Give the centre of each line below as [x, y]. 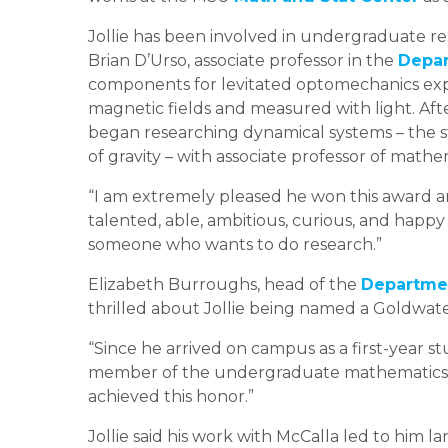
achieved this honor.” [171, 396]
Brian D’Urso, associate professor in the [243, 60]
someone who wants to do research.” [235, 244]
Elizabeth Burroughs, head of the [224, 284]
